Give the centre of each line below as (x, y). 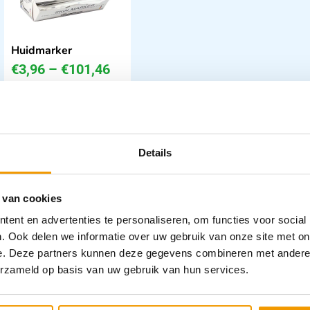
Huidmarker (42, 51)
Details (155, 153)
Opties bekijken (68, 131)
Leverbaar (75, 154)
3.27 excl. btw (47, 109)
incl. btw (32, 91)
